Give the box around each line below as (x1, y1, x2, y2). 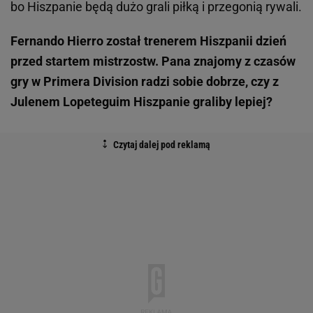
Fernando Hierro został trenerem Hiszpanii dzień (10, 34, 286, 49)
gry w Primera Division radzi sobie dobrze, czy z (10, 74, 279, 89)
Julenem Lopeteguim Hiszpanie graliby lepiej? (10, 94, 272, 110)
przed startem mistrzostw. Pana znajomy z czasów (10, 54, 296, 69)
